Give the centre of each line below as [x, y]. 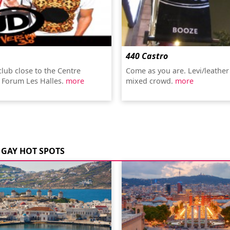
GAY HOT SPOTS [33, 151]
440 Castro [147, 56]
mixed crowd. [151, 81]
